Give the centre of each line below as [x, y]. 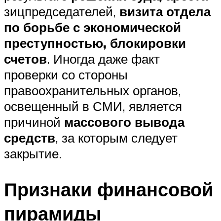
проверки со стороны [66, 75]
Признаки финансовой [109, 189]
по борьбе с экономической [92, 27]
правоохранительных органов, [92, 91]
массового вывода [124, 122]
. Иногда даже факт [103, 59]
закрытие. [33, 154]
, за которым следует [116, 138]
